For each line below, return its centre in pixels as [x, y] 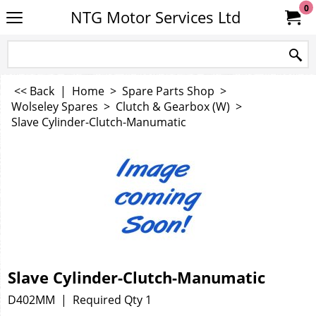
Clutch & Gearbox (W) [173, 107]
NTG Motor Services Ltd [155, 17]
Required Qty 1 [112, 299]
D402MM [31, 299]
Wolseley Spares [55, 107]
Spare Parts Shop [168, 91]
